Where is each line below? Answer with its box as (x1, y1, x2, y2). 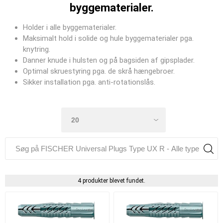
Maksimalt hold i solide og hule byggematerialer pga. (23, 34, 194, 43)
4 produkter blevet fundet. (78, 177, 145, 184)
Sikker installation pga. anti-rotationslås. (23, 78, 155, 87)
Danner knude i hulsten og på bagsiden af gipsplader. (23, 56, 195, 65)
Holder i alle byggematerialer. (23, 23, 116, 32)
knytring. (23, 45, 50, 54)
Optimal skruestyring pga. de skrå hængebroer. (23, 67, 175, 76)
